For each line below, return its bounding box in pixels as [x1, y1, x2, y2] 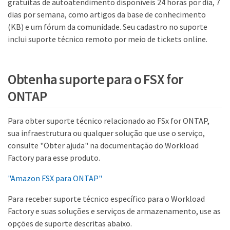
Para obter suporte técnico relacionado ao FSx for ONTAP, [8, 115, 209, 126]
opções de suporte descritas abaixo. [8, 218, 132, 228]
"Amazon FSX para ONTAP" [8, 172, 102, 183]
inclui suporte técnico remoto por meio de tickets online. [8, 34, 207, 44]
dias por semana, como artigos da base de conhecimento [8, 9, 206, 20]
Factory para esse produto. [8, 152, 100, 163]
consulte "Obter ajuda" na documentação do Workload [8, 140, 199, 150]
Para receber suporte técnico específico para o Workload [8, 193, 205, 204]
